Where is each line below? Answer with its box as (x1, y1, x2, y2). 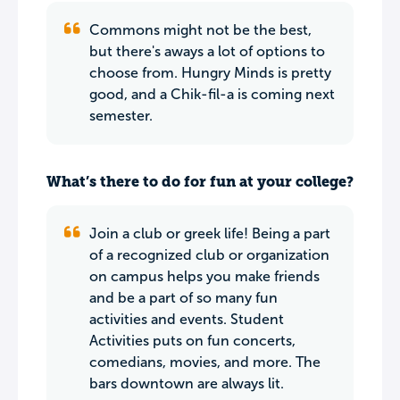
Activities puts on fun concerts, (89, 333, 296, 348)
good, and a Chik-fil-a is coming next (89, 87, 335, 102)
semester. (89, 108, 153, 123)
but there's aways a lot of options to (89, 44, 325, 59)
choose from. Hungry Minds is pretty (89, 65, 331, 80)
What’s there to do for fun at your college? (46, 173, 354, 190)
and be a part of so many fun (89, 290, 278, 305)
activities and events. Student (89, 312, 284, 327)
